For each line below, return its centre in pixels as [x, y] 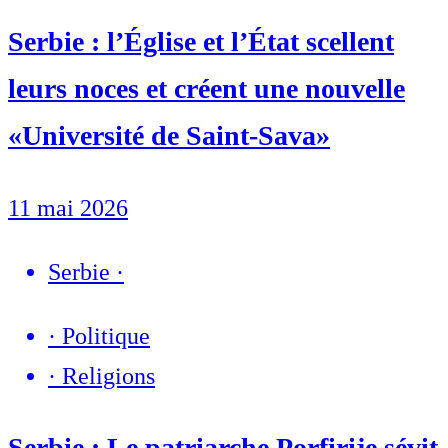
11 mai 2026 [68, 207]
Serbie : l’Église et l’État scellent [201, 42]
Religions [108, 375]
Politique [106, 335]
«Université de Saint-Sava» [169, 136]
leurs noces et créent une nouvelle [206, 89]
